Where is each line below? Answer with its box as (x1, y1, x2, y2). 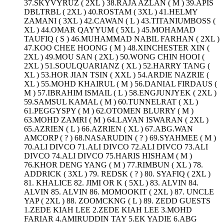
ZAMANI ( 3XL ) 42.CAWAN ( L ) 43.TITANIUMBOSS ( (24, 16, 215, 25)
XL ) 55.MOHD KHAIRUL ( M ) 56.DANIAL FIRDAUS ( (24, 79, 217, 88)
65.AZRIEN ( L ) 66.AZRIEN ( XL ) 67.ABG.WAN (24, 124, 193, 133)
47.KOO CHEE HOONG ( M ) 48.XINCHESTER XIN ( (24, 43, 209, 52)
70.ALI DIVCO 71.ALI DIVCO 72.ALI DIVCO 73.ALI (24, 142, 208, 151)
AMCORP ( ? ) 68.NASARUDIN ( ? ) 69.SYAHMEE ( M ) (24, 133, 216, 142)
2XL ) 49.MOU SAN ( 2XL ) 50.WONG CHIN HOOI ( (24, 52, 204, 61)
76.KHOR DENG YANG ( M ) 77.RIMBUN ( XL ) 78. (24, 160, 203, 169)
